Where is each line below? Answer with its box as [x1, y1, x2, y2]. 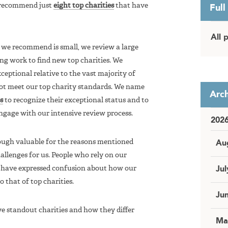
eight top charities [53, 2, 114, 9]
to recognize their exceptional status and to [3, 96, 149, 104]
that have [114, 2, 148, 9]
